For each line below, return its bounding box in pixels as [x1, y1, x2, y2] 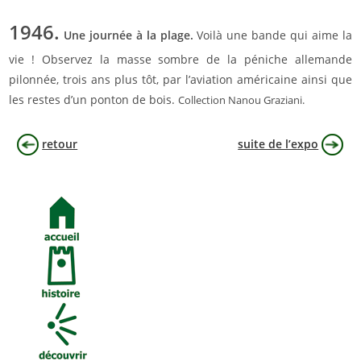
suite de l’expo [238, 135, 319, 151]
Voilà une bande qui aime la [197, 27, 352, 43]
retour [42, 135, 78, 151]
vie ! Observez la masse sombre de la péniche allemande [9, 51, 352, 67]
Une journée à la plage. [64, 27, 197, 43]
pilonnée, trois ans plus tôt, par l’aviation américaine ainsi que [9, 71, 352, 87]
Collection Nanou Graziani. [178, 92, 305, 107]
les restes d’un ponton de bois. [9, 91, 179, 107]
